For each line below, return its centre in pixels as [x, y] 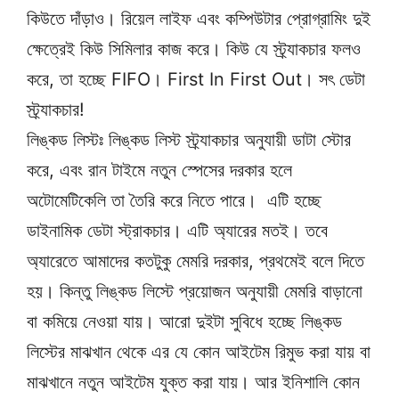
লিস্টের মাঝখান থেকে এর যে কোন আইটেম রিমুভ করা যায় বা [199, 352]
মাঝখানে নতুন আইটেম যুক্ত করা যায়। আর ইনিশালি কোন [193, 383]
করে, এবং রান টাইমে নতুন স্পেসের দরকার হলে [159, 171]
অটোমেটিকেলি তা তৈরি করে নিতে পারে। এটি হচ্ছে [174, 201]
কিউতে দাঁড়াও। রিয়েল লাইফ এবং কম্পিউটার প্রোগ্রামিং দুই [199, 19]
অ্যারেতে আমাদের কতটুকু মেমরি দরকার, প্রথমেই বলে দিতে [195, 261]
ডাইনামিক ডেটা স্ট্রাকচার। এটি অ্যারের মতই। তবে [177, 231]
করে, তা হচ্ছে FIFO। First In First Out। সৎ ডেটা [196, 80]
